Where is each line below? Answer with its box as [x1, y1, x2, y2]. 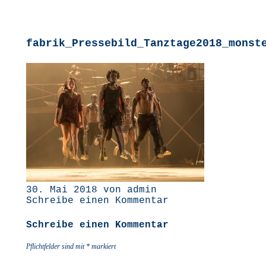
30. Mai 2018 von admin [26, 185, 157, 195]
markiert [90, 242, 116, 251]
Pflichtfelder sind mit [26, 242, 86, 251]
